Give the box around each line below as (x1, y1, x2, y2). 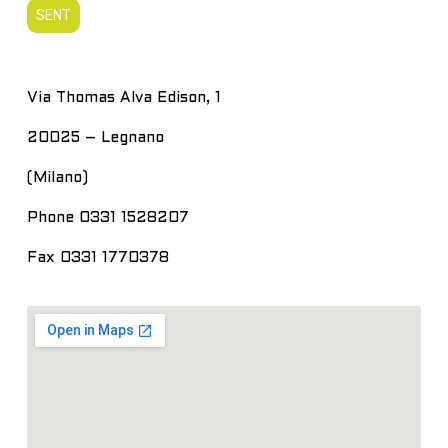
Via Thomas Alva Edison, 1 (26, 91, 221, 105)
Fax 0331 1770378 (26, 251, 169, 265)
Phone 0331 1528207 (26, 211, 189, 225)
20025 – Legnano (26, 131, 164, 145)
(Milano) (26, 171, 88, 185)
